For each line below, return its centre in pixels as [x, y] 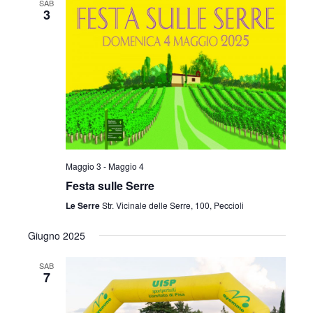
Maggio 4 [126, 166]
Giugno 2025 [56, 236]
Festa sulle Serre [110, 186]
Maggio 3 [83, 166]
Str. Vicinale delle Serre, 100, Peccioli [173, 205]
